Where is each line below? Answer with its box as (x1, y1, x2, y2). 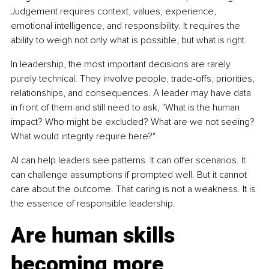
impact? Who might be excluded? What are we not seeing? (11, 115, 257, 128)
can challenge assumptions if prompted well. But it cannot (11, 168, 249, 181)
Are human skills (11, 222, 180, 248)
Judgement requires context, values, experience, (11, 5, 219, 17)
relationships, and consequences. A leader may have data (11, 86, 253, 99)
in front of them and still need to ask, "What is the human (11, 101, 242, 113)
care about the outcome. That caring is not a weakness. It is (11, 183, 258, 195)
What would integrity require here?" (11, 130, 156, 142)
